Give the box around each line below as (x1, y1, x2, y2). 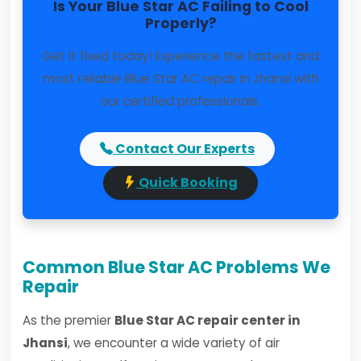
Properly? (144, 14, 217, 33)
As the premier (23, 312, 114, 329)
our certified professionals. (101, 93, 260, 110)
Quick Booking (136, 173, 238, 192)
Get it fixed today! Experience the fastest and (42, 48, 319, 64)
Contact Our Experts (113, 139, 255, 158)
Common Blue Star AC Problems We (23, 255, 330, 279)
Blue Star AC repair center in (114, 312, 301, 329)
